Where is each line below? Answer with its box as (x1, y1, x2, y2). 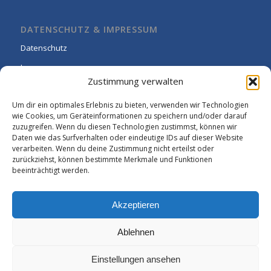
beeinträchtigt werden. (12, 165, 90, 175)
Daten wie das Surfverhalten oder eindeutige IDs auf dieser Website (12, 132, 243, 143)
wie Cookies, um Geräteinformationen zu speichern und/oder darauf (12, 111, 247, 121)
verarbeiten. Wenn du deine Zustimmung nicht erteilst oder (12, 143, 214, 154)
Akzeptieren (112, 199, 159, 210)
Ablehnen (117, 226, 154, 237)
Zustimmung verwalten (88, 75, 183, 87)
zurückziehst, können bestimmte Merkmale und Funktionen (12, 154, 212, 165)
